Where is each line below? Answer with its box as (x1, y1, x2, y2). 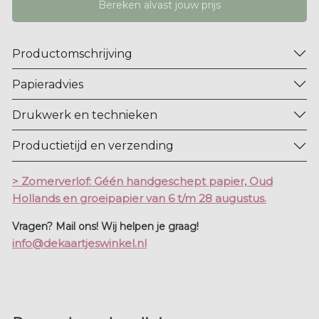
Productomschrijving (12, 46, 132, 61)
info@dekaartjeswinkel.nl (12, 236, 147, 250)
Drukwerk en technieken (12, 108, 157, 122)
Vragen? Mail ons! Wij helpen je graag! (12, 219, 199, 233)
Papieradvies (12, 77, 83, 91)
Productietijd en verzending (12, 139, 174, 153)
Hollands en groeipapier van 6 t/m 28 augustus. (12, 191, 266, 205)
